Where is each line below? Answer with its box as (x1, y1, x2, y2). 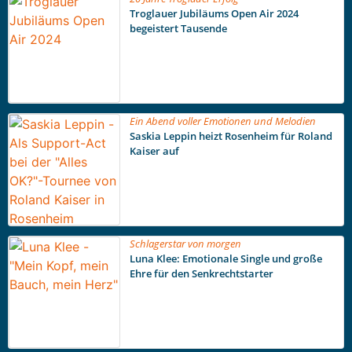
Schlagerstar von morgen (129, 236, 241, 251)
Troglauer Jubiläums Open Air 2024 (129, 6, 299, 21)
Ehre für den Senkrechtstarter (129, 266, 273, 281)
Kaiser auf (129, 144, 179, 159)
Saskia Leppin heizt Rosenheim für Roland (129, 129, 332, 144)
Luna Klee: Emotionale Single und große (129, 251, 322, 266)
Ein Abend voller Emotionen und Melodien (129, 114, 316, 129)
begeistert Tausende (129, 21, 227, 36)
